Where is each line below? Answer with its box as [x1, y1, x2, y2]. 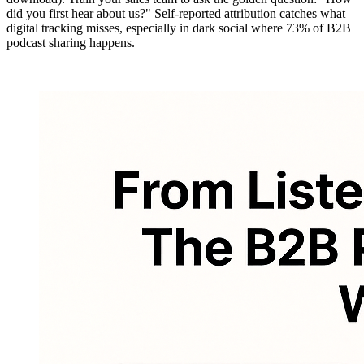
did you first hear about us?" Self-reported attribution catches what [6, 6, 345, 20]
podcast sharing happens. [6, 35, 135, 50]
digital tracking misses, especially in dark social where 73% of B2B [6, 20, 351, 35]
